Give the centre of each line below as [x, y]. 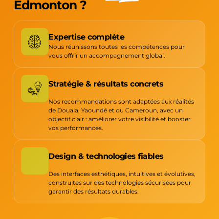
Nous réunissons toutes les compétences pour [117, 47]
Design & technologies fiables [106, 156]
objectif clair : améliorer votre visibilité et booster [120, 119]
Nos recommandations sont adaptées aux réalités [121, 102]
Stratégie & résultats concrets [106, 84]
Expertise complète [86, 37]
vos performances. [76, 128]
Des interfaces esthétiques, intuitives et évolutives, [122, 174]
